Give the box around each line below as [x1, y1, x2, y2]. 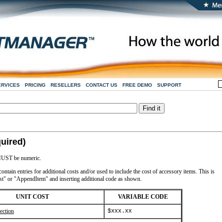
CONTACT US [85, 82, 117, 88]
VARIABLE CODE [117, 193, 168, 200]
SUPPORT [157, 82, 181, 88]
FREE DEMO [122, 82, 152, 88]
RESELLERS [50, 82, 81, 88]
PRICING [24, 82, 46, 88]
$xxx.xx [108, 208, 132, 215]
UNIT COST [15, 193, 49, 200]
